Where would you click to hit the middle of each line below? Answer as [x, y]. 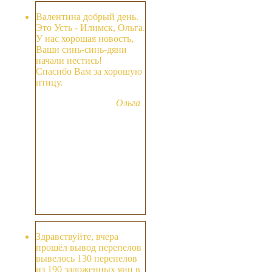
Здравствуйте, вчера [77, 237]
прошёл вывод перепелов [89, 248]
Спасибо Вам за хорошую [89, 72]
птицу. [49, 83]
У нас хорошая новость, [85, 39]
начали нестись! [69, 61]
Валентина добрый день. [87, 17]
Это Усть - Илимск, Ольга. [90, 28]
